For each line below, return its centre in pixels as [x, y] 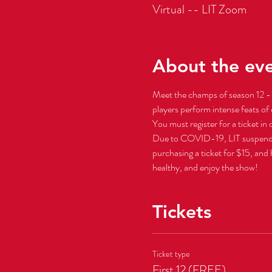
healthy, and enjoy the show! [205, 167]
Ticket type [171, 253]
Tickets [182, 212]
